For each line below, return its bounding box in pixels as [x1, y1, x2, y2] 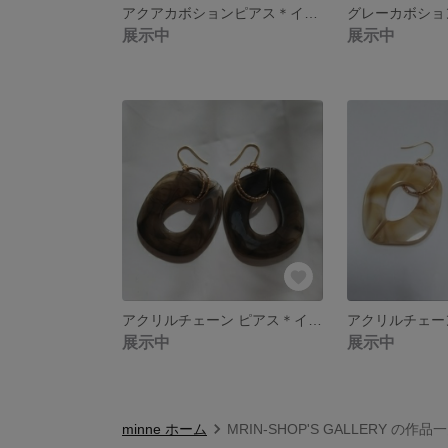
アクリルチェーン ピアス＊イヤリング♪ [308, 311, 322, 328]
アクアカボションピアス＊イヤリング [304, 4, 318, 21]
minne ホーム [122, 420, 207, 437]
